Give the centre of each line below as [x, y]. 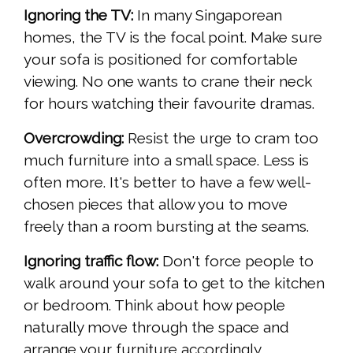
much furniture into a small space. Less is [166, 160]
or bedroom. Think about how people [154, 305]
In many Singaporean [208, 15]
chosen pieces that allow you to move [156, 204]
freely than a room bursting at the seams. [166, 227]
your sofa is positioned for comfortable [161, 59]
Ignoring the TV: [78, 15]
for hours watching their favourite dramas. [169, 104]
